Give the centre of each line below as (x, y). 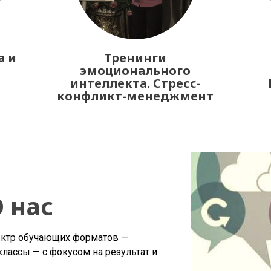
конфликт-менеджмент (135, 96)
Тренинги (135, 58)
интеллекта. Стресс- (135, 83)
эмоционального (135, 70)
